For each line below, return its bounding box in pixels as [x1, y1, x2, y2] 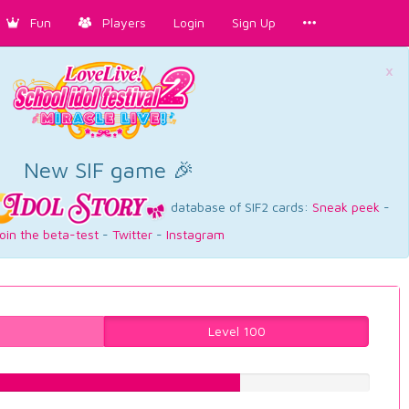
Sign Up [232, 15, 276, 30]
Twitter [112, 225, 152, 242]
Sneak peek [312, 198, 380, 215]
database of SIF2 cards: [167, 198, 312, 215]
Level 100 [207, 323, 266, 340]
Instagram [166, 225, 225, 242]
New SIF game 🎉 [24, 156, 194, 183]
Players [91, 15, 146, 30]
